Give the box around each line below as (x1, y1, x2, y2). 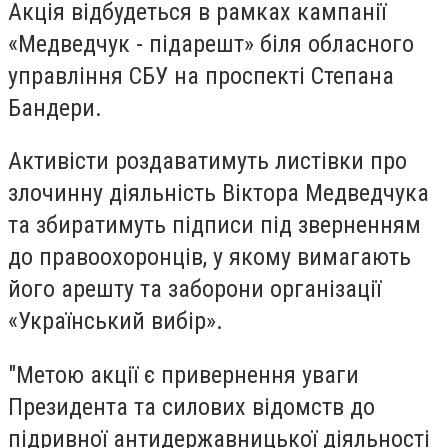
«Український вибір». (8, 307, 223, 336)
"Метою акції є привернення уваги (8, 360, 359, 389)
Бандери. (8, 93, 102, 122)
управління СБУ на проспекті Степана (8, 61, 394, 90)
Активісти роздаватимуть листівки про (8, 147, 407, 176)
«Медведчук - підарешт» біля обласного (8, 29, 414, 58)
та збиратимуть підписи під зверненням (8, 211, 421, 240)
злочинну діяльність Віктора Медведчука (8, 179, 429, 208)
